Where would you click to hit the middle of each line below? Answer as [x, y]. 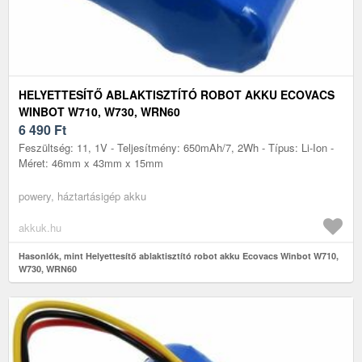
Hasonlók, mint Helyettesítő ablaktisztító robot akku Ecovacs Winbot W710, [179, 255]
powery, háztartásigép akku [82, 196]
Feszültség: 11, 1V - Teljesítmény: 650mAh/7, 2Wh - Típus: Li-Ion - [176, 147]
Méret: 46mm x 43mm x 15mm [91, 162]
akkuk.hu [40, 227]
